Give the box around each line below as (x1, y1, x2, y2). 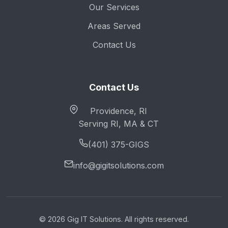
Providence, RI (90, 106, 147, 116)
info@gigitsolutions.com (73, 160, 164, 170)
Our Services (89, 2, 139, 12)
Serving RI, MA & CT (78, 119, 159, 129)
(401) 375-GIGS (88, 139, 149, 150)
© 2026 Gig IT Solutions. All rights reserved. (39, 215, 189, 223)
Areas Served (88, 21, 140, 31)
